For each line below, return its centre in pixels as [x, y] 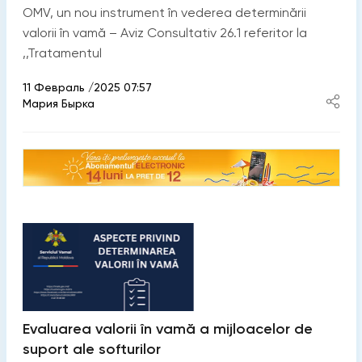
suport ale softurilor [91, 349]
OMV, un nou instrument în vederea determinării [164, 12]
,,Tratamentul [62, 53]
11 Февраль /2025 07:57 [87, 87]
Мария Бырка [58, 103]
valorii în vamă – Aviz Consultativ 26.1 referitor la [164, 32]
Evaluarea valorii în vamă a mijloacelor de [167, 328]
